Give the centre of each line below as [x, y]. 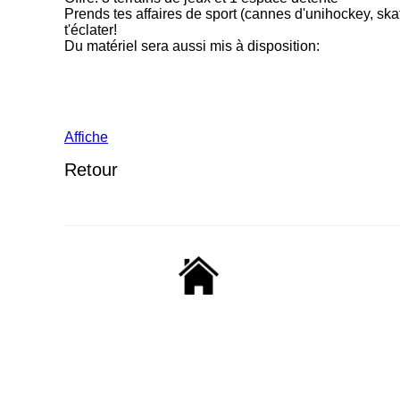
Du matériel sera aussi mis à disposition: [192, 46]
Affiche [86, 137]
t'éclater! [91, 30]
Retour [91, 170]
